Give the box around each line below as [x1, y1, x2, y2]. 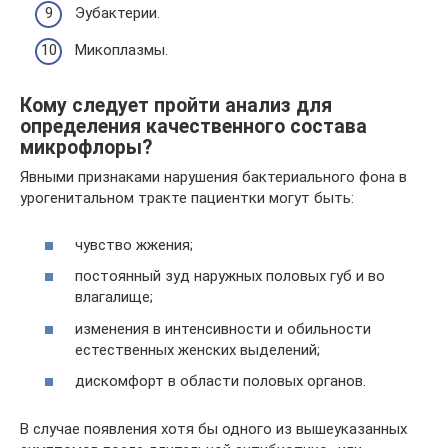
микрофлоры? [20, 135, 152, 159]
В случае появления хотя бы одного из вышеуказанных [20, 420, 407, 439]
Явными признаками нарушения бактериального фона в [20, 168, 407, 187]
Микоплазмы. [75, 41, 168, 60]
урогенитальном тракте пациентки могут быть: [20, 189, 354, 208]
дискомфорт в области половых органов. [75, 372, 366, 391]
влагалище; [75, 288, 153, 307]
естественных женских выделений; [75, 340, 320, 359]
